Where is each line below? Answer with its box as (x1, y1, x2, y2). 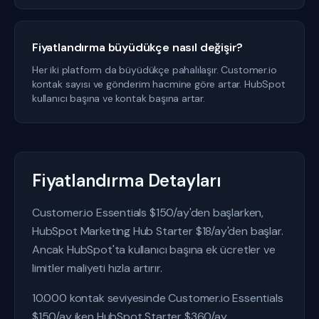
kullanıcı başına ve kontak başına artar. (32, 92, 205, 105)
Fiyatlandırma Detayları (32, 169, 221, 192)
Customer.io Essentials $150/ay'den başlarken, (32, 205, 264, 220)
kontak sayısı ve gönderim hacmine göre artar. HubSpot (32, 78, 286, 90)
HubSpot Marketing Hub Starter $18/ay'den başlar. (32, 224, 283, 239)
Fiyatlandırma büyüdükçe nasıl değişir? (32, 40, 244, 55)
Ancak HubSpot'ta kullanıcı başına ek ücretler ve (32, 242, 276, 257)
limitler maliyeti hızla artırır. (32, 261, 162, 276)
